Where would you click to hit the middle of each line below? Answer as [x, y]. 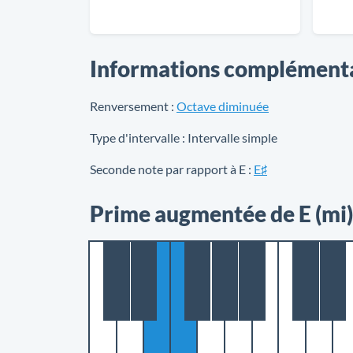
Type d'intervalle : [137, 137]
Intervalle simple [231, 137]
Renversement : [132, 106]
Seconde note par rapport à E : [171, 169]
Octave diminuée [223, 106]
